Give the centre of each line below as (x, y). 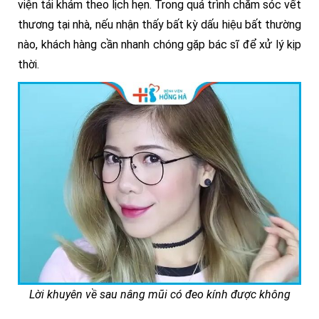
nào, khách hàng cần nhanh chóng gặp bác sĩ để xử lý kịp (159, 45)
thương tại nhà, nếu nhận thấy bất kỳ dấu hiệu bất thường (159, 25)
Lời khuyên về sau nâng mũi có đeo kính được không (159, 295)
